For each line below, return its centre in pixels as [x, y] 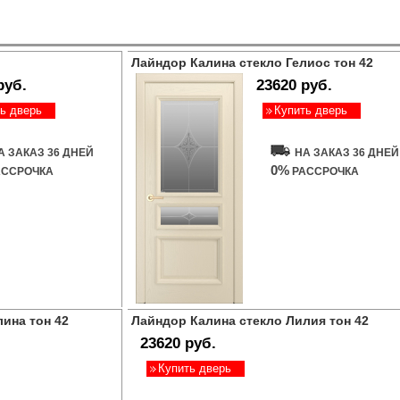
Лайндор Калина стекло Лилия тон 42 [250, 321]
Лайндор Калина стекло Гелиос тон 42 [252, 62]
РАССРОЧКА [324, 171]
